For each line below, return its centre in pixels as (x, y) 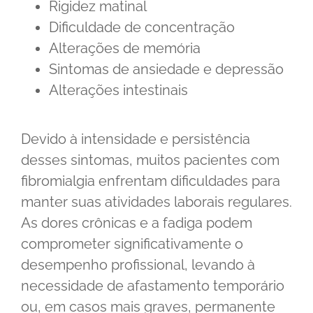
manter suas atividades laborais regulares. (156, 202)
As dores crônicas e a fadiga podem (137, 223)
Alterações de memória (125, 48)
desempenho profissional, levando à (138, 264)
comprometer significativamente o (132, 243)
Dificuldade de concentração (142, 27)
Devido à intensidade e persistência (136, 139)
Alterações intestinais (118, 90)
